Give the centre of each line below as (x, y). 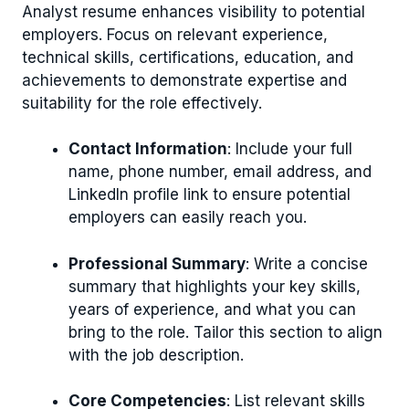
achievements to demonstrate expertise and (184, 80)
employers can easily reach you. (188, 218)
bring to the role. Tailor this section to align (225, 332)
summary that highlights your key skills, (215, 286)
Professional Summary (157, 263)
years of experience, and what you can (212, 309)
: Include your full (290, 149)
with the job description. (156, 355)
